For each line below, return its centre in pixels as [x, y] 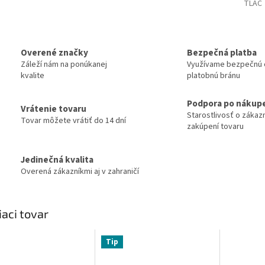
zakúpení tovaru [215, 126]
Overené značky [54, 53]
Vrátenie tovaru [54, 109]
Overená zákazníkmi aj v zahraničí [80, 171]
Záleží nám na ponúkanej [64, 65]
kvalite [33, 76]
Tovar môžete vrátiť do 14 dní [73, 121]
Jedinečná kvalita [57, 159]
